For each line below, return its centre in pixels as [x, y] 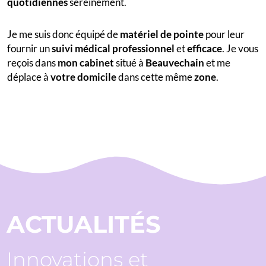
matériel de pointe [162, 34]
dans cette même [155, 77]
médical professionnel [125, 48]
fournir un [29, 48]
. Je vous [240, 48]
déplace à [29, 77]
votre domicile [83, 77]
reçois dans [32, 62]
